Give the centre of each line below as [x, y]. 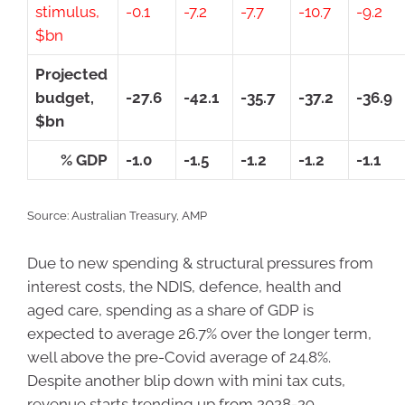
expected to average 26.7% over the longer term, [199, 333]
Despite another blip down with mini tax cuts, [186, 380]
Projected [71, 74]
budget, [65, 97]
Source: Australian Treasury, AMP [117, 216]
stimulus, [67, 11]
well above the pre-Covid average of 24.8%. [179, 357]
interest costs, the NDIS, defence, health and [184, 286]
